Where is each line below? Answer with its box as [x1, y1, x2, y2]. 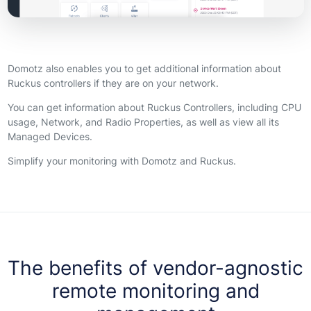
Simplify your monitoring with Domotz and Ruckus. [7, 154, 236, 168]
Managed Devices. [7, 130, 92, 144]
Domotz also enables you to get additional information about [7, 62, 281, 76]
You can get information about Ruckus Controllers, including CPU [7, 101, 301, 115]
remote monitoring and [51, 276, 260, 305]
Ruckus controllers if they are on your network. [7, 76, 219, 90]
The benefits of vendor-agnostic [8, 253, 303, 282]
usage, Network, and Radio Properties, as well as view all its [7, 115, 279, 129]
